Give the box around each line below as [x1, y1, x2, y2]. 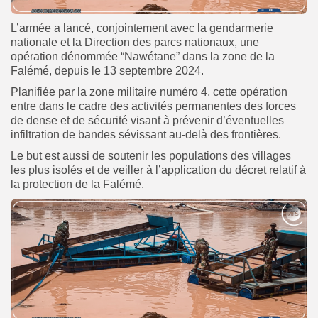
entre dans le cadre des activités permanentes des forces [11, 100, 296, 113]
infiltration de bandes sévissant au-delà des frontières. [11, 128, 281, 141]
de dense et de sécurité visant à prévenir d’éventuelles [11, 114, 284, 127]
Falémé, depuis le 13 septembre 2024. [11, 65, 204, 77]
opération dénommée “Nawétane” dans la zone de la [11, 50, 275, 63]
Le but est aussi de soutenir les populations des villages [11, 150, 291, 163]
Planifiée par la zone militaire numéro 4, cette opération [11, 86, 287, 99]
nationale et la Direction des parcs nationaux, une [11, 36, 259, 49]
